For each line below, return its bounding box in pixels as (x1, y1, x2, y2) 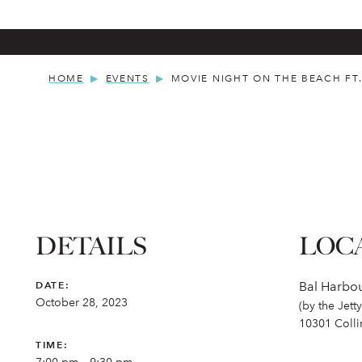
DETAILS (36, 232, 147, 261)
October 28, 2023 (36, 296, 128, 309)
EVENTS (105, 73, 149, 84)
